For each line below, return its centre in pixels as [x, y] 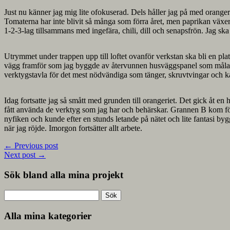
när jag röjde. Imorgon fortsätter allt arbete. [73, 128]
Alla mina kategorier [48, 216]
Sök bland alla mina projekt [64, 175]
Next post [21, 155]
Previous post [35, 146]
